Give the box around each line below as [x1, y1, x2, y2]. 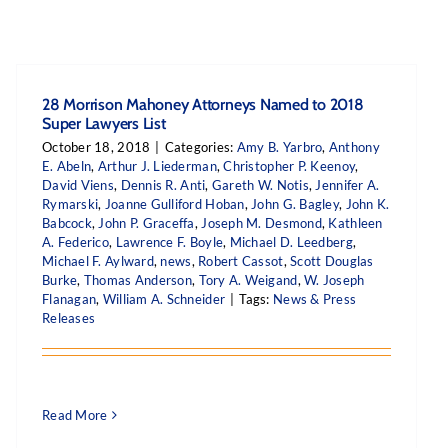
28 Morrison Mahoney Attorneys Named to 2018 [42, 95, 364, 114]
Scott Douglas [290, 253, 374, 269]
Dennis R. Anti [120, 177, 206, 193]
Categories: [164, 139, 237, 155]
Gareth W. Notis [211, 177, 309, 193]
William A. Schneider [102, 291, 226, 307]
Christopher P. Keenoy [223, 158, 356, 174]
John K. [345, 196, 390, 212]
